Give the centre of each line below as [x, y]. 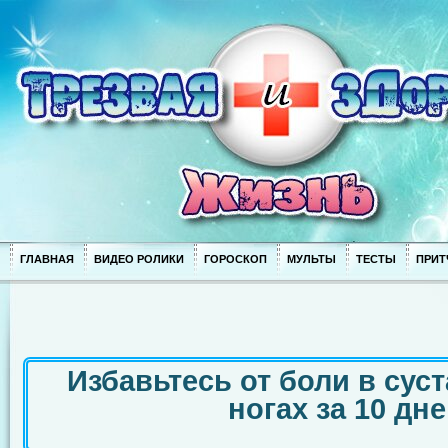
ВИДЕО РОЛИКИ [139, 259]
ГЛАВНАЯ [47, 259]
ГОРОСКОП [235, 259]
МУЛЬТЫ [311, 259]
